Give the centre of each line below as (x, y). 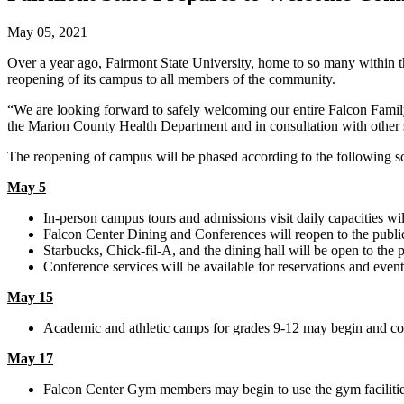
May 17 (30, 358)
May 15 (30, 297)
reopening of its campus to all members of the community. (171, 78)
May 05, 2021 (47, 32)
